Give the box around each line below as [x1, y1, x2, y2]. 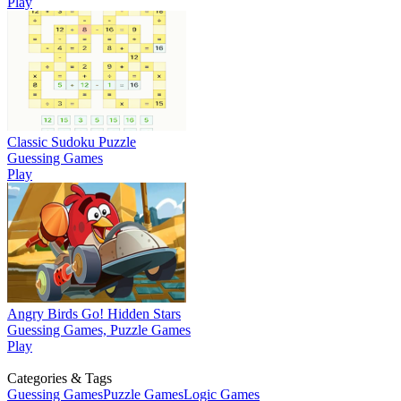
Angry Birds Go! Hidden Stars [7, 306, 181, 321]
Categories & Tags [7, 371, 112, 386]
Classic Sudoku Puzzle [7, 134, 136, 149]
